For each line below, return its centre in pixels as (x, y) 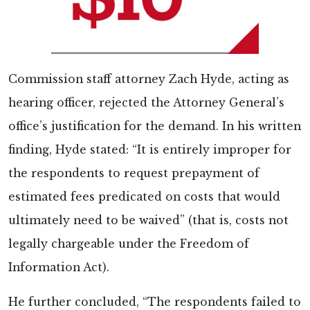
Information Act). (59, 267)
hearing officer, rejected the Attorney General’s (146, 102)
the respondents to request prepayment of (134, 173)
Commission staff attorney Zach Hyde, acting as (149, 79)
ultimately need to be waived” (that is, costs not (148, 220)
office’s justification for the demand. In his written (155, 126)
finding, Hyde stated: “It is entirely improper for (150, 149)
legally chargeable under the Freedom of (129, 244)
